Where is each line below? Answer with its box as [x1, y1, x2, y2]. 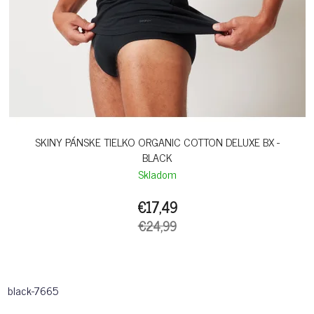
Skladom [137, 165, 177, 184]
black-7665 [8, 281, 58, 300]
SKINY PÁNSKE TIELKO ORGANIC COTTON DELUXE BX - [34, 132, 280, 151]
